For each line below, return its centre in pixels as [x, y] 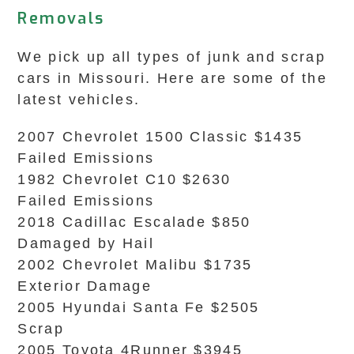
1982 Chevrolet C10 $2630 [124, 179]
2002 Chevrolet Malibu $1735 [135, 265]
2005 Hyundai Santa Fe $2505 [139, 307]
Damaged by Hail [86, 243]
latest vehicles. [79, 100]
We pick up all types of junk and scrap [171, 57]
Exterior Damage [85, 286]
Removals [61, 19]
